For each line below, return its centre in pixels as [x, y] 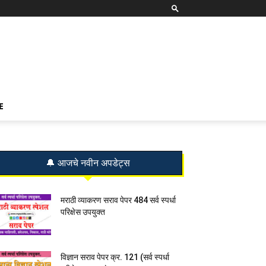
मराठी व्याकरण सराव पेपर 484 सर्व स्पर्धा [118, 200]
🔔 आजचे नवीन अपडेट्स [88, 163]
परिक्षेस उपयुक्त [83, 212]
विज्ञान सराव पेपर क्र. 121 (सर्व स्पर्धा [115, 257]
